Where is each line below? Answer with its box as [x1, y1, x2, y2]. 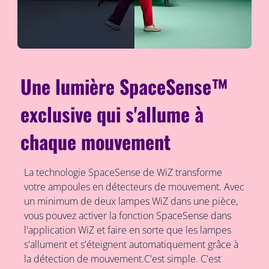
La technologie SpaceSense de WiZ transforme [23, 166, 222, 180]
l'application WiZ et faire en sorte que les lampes [23, 223, 231, 237]
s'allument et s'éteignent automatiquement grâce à [23, 238, 238, 252]
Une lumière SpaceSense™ [20, 72, 229, 101]
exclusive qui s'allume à [20, 100, 204, 128]
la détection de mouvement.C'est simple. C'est [23, 252, 221, 266]
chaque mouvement [20, 127, 171, 156]
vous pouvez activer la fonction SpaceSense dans [23, 209, 231, 223]
